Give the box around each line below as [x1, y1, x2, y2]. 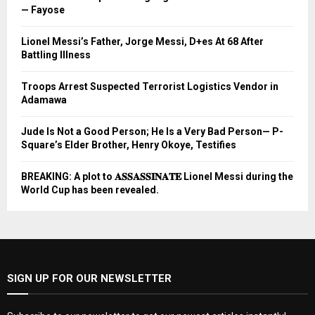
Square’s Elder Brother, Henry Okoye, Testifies [21, 139, 236, 150]
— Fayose [21, 4, 65, 15]
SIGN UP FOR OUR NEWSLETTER [7, 271, 172, 285]
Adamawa [21, 94, 67, 105]
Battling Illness [21, 49, 91, 60]
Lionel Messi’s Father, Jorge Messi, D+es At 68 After [21, 35, 264, 47]
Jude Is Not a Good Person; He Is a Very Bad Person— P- [21, 125, 283, 137]
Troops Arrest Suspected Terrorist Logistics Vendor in [21, 80, 278, 92]
